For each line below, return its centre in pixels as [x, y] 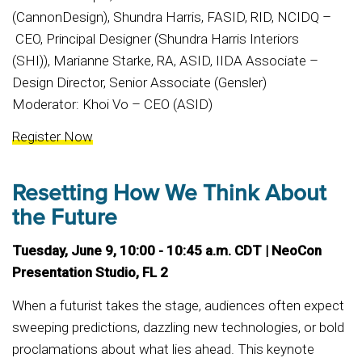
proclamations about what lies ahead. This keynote [163, 349]
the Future [67, 217]
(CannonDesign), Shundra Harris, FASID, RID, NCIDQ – [172, 17]
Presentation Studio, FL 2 [92, 273]
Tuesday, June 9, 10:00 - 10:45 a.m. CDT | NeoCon [167, 251]
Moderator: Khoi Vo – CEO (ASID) [112, 104]
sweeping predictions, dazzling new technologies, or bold [178, 327]
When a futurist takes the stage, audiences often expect [178, 305]
